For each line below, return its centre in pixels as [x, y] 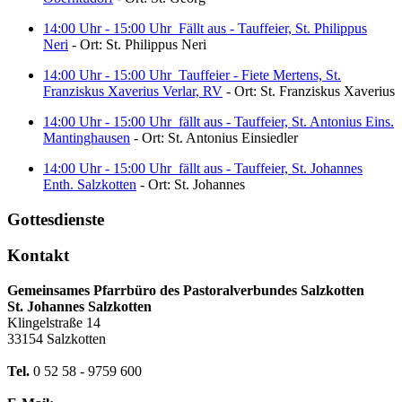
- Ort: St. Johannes [191, 184]
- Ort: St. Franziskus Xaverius [309, 91]
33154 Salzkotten [57, 339]
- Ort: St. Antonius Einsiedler [214, 138]
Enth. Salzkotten [90, 184]
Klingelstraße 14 [54, 323]
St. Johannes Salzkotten [79, 307]
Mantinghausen [87, 138]
